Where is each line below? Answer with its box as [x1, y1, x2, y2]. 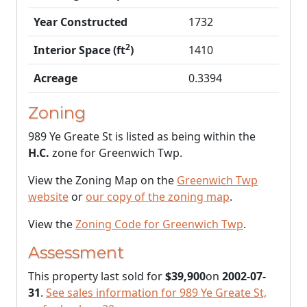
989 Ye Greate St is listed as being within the [28, 129, 256, 144]
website [28, 189, 69, 204]
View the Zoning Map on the [28, 173, 177, 188]
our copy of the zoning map [86, 189, 230, 204]
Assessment [28, 243, 124, 262]
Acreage [34, 71, 77, 86]
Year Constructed [34, 14, 127, 29]
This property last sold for [28, 269, 165, 284]
